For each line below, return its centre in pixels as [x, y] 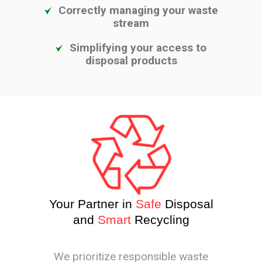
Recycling [162, 220]
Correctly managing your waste [138, 11]
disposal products [131, 61]
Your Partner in [90, 204]
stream [131, 23]
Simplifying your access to [138, 48]
